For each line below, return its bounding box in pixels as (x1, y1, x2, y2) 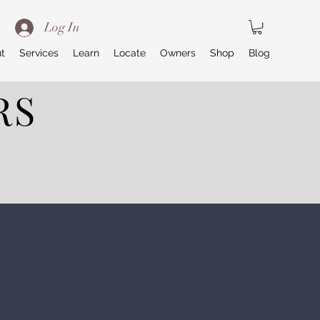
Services (19, 47, 59, 59)
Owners (160, 47, 196, 59)
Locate (114, 47, 146, 59)
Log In (44, 19, 80, 35)
